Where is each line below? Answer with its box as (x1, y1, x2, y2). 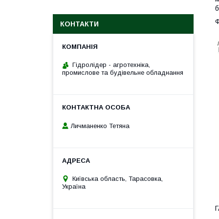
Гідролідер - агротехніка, (72, 61, 150, 68)
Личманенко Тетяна (71, 122, 130, 130)
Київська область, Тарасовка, (72, 175, 163, 182)
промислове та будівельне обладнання (62, 69, 183, 76)
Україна (62, 182, 86, 190)
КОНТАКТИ (60, 20, 99, 28)
